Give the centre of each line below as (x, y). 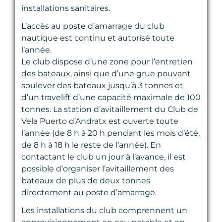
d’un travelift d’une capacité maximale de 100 (111, 97)
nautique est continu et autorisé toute (98, 38)
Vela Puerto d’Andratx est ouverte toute (100, 121)
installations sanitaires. (66, 8)
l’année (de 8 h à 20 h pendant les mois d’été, (111, 133)
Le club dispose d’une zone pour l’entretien (107, 61)
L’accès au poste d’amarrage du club (93, 26)
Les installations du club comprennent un (104, 210)
